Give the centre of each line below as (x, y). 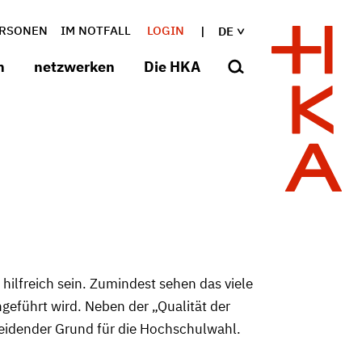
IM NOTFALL (96, 30)
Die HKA (172, 67)
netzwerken (74, 67)
